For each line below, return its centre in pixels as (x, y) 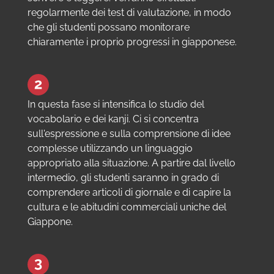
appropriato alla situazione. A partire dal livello (131, 163)
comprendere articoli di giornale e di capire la (129, 193)
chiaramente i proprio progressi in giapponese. (132, 42)
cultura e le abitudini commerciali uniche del (127, 207)
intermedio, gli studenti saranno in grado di (123, 178)
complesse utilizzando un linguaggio (110, 149)
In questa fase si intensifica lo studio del (116, 105)
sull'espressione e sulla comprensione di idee (129, 134)
